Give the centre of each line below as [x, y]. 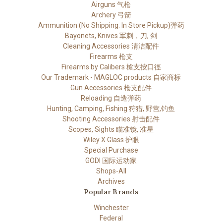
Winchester [111, 207]
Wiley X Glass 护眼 [111, 139]
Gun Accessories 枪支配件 [111, 87]
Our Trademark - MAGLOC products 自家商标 [111, 77]
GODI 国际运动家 [111, 160]
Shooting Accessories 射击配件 [111, 119]
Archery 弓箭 [111, 15]
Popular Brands [111, 192]
